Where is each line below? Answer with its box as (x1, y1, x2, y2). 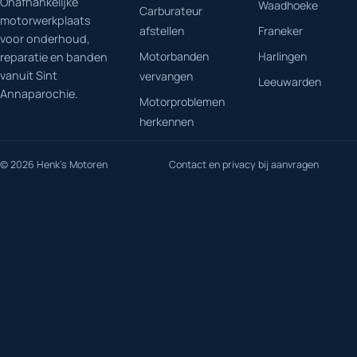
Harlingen (258, 49, 307, 65)
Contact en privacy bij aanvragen (169, 157, 319, 171)
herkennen (139, 114, 194, 130)
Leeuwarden (258, 74, 321, 90)
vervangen (139, 69, 193, 84)
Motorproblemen (139, 94, 225, 110)
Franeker (258, 23, 303, 39)
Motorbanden (139, 49, 209, 65)
